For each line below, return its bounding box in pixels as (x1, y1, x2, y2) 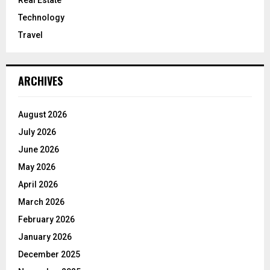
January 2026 (18, 231, 72, 242)
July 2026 (18, 127, 56, 137)
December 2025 (18, 249, 80, 259)
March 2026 (18, 196, 64, 207)
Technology (18, 12, 64, 22)
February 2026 (18, 214, 75, 224)
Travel (18, 30, 43, 40)
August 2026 (18, 109, 67, 119)
